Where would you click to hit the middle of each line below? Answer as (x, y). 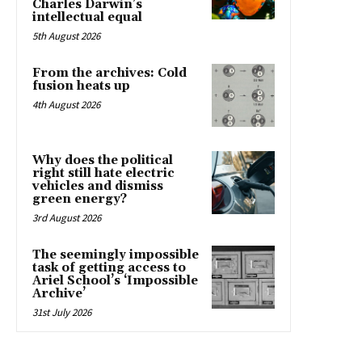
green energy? (80, 199)
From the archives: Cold (109, 73)
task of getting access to (109, 267)
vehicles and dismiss (98, 186)
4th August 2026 (66, 104)
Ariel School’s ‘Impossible (115, 280)
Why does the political (103, 160)
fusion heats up (81, 86)
